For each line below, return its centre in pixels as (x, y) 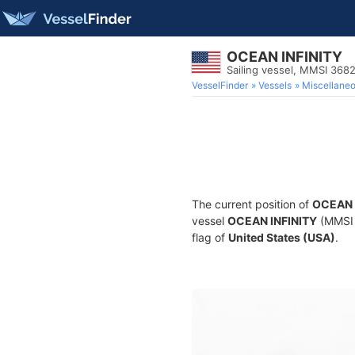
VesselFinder (220, 85)
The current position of (252, 204)
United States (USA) (282, 237)
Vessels (275, 85)
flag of (210, 237)
